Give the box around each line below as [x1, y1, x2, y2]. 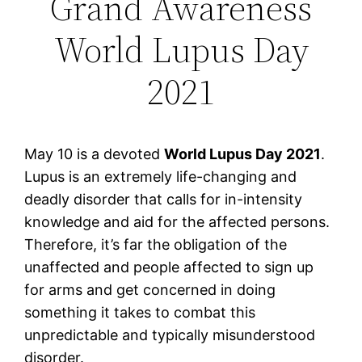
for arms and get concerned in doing [24, 280, 276, 298]
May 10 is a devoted [24, 145, 165, 162]
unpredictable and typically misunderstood [24, 326, 316, 343]
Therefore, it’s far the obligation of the [24, 235, 288, 253]
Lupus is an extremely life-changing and [24, 167, 297, 185]
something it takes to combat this [24, 303, 256, 321]
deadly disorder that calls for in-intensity [24, 190, 303, 208]
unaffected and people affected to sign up [24, 258, 314, 276]
